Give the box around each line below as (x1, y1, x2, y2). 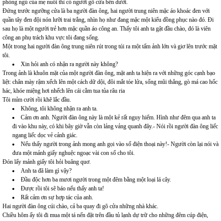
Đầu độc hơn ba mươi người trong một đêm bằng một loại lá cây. (21, 176, 171, 184)
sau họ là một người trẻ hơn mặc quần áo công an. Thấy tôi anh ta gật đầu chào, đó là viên (2, 25, 211, 33)
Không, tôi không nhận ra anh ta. (21, 105, 98, 112)
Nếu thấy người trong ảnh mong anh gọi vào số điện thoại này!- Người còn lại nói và (21, 141, 219, 148)
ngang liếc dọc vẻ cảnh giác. (12, 132, 77, 139)
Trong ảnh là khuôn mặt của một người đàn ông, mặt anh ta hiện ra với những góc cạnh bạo (2, 70, 215, 77)
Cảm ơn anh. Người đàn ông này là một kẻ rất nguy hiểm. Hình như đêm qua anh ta (21, 114, 216, 121)
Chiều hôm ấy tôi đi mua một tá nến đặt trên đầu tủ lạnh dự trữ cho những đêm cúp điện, (2, 212, 208, 219)
